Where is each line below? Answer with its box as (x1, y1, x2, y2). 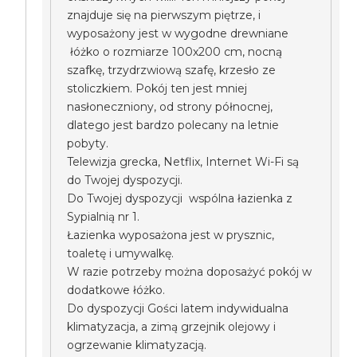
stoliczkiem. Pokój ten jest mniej (67, 81, 248, 96)
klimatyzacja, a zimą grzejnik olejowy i (67, 320, 277, 334)
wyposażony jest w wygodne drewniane (67, 26, 289, 41)
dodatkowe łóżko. (67, 283, 166, 297)
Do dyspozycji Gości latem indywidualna (67, 301, 289, 316)
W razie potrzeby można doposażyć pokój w (67, 265, 312, 279)
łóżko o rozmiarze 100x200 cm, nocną (67, 45, 283, 59)
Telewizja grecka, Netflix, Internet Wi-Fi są (67, 155, 300, 169)
